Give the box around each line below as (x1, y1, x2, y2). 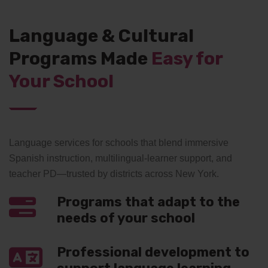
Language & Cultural (9, 25, 194, 47)
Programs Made (9, 48, 151, 69)
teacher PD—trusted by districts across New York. (9, 169, 219, 179)
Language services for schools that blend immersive (9, 138, 229, 148)
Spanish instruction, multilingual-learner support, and (9, 153, 232, 163)
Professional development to (57, 244, 249, 260)
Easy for (151, 48, 223, 69)
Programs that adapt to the (57, 194, 240, 210)
